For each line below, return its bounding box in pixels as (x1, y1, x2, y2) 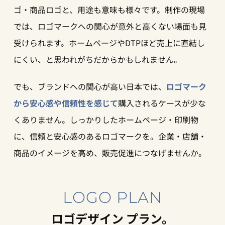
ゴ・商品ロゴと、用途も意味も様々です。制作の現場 (13, 3, 205, 16)
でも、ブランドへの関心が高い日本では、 (13, 80, 166, 93)
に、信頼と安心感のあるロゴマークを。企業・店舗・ (13, 130, 206, 143)
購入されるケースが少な (118, 97, 206, 109)
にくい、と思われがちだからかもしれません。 (13, 53, 182, 65)
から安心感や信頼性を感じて (13, 97, 118, 109)
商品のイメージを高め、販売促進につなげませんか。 (13, 147, 206, 159)
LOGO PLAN (63, 188, 162, 207)
